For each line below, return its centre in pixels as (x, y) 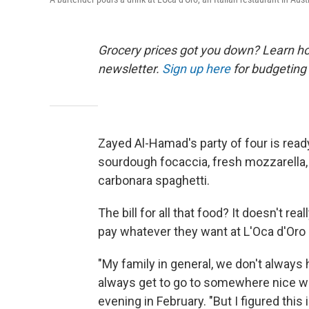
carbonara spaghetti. (154, 181)
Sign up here (196, 69)
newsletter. (130, 69)
